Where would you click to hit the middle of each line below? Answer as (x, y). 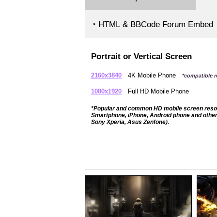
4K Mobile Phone (152, 75)
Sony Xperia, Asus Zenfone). (130, 122)
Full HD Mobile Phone (157, 91)
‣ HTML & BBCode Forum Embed (153, 24)
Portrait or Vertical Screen (141, 56)
